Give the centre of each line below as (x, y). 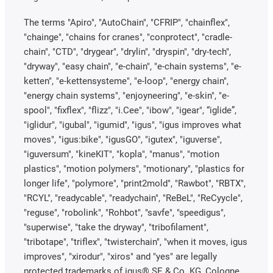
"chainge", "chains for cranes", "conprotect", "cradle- (128, 37)
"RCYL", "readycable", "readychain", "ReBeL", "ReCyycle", (133, 198)
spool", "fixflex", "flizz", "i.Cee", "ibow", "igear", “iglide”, (130, 110)
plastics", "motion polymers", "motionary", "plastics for (134, 169)
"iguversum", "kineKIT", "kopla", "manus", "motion (122, 154)
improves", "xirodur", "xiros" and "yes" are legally (120, 257)
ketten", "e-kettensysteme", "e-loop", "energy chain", (126, 81)
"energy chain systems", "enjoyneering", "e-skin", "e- (126, 96)
